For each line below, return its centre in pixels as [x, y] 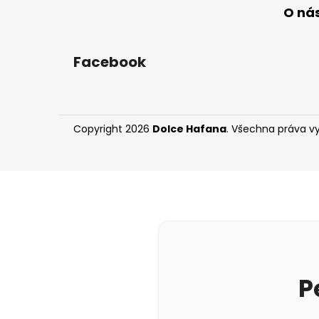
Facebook [110, 62]
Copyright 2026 [113, 129]
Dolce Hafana [189, 129]
